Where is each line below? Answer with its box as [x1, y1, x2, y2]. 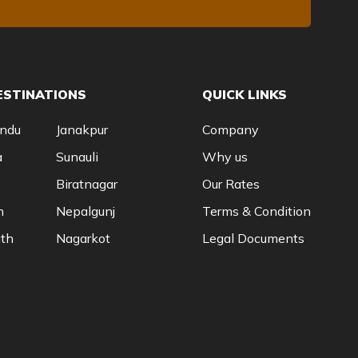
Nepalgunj [55, 203, 115, 219]
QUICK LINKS [201, 86, 287, 102]
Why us [201, 149, 248, 165]
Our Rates [201, 176, 260, 192]
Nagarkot [55, 230, 110, 246]
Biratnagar [55, 176, 117, 192]
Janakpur [55, 121, 108, 137]
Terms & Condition [201, 203, 311, 219]
